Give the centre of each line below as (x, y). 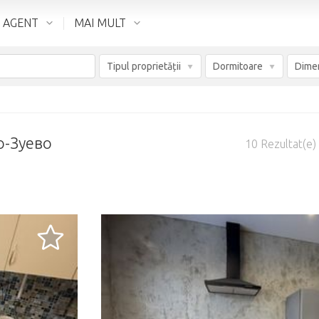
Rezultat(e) (287, 144)
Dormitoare (238, 66)
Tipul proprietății (144, 66)
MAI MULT (100, 23)
